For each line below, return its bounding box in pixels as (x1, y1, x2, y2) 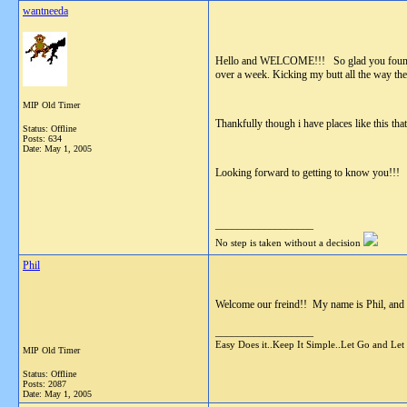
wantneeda (23, 5, 68, 17)
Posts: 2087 (23, 379, 66, 389)
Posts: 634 (23, 134, 62, 144)
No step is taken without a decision (215, 237, 363, 248)
